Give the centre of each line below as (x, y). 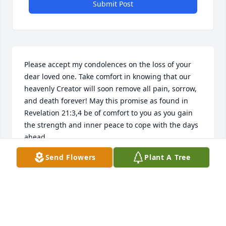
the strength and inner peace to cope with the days (111, 125)
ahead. (36, 137)
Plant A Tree (167, 157)
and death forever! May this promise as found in (106, 101)
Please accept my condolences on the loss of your (108, 65)
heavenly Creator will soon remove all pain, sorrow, (110, 89)
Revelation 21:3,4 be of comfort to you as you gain (108, 113)
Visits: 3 (113, 212)
